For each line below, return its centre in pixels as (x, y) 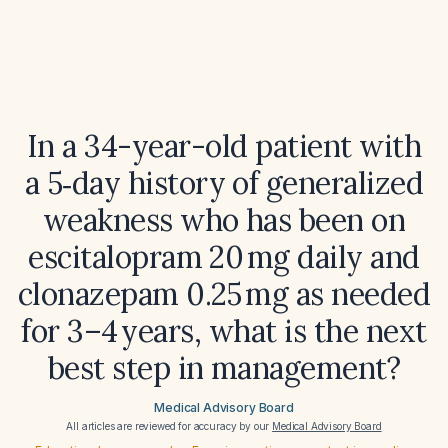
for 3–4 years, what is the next (224, 331)
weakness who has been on (224, 220)
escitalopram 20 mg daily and (224, 257)
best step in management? (224, 368)
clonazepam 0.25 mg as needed (224, 294)
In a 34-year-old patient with (224, 146)
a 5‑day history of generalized (224, 183)
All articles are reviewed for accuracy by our (169, 426)
